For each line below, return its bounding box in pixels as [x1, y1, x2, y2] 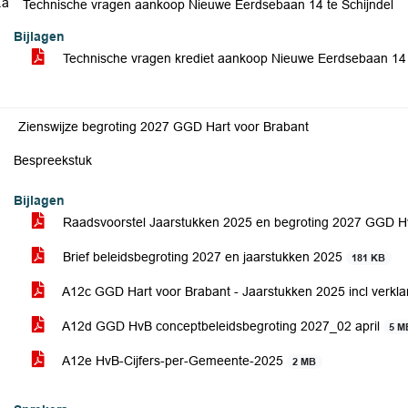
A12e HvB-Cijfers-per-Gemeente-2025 [59, 353, 287, 368]
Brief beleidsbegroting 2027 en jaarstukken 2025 [59, 250, 346, 264]
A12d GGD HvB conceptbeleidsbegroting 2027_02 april [59, 319, 383, 333]
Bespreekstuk [14, 153, 92, 168]
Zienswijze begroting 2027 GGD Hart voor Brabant [18, 119, 309, 134]
